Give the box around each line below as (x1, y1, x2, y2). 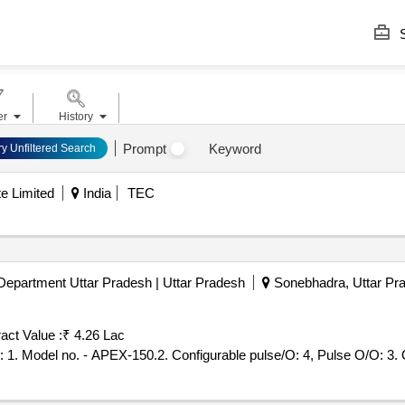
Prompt (122, 140, 166, 156)
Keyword (208, 140, 261, 156)
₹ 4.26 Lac (61, 327, 125, 343)
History (58, 110, 93, 123)
